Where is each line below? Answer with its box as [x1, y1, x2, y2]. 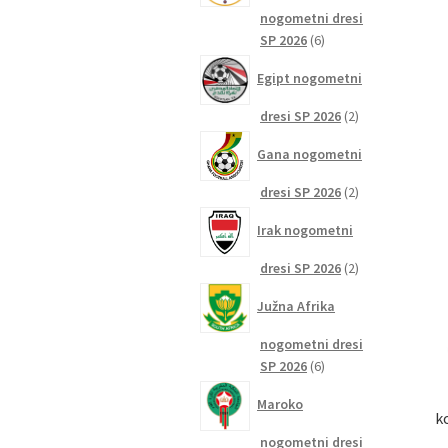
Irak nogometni [257, 221, 354, 240]
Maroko [257, 395, 304, 414]
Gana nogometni [257, 145, 363, 164]
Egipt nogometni [257, 69, 363, 88]
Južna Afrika [257, 297, 336, 316]
